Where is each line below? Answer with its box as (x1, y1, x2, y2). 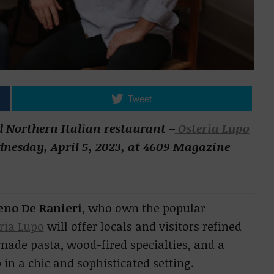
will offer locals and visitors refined (43, 218, 242, 234)
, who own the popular (81, 200, 206, 216)
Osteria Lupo (174, 120, 250, 136)
